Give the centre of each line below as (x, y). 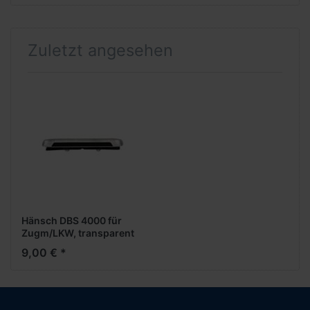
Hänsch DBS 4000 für (72, 221)
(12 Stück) (46, 246)
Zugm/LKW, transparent (78, 233)
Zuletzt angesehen (100, 50)
